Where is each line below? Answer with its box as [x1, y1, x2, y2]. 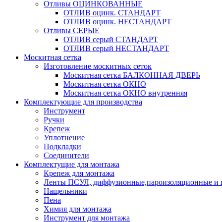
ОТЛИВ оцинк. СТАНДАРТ [63, 8, 161, 17]
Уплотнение [44, 133, 85, 142]
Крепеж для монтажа [44, 169, 114, 178]
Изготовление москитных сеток [44, 62, 152, 71]
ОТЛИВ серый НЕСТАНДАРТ [63, 44, 169, 53]
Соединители [44, 151, 89, 160]
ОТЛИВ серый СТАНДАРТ [63, 35, 158, 44]
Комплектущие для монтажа [24, 160, 119, 169]
